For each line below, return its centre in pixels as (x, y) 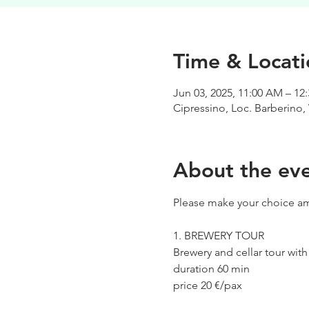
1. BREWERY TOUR (218, 235)
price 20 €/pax (207, 285)
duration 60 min (211, 268)
